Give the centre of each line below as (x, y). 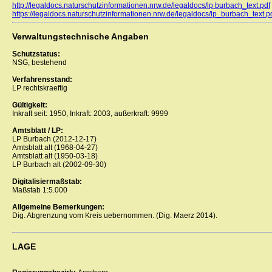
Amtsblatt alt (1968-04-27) (55, 148)
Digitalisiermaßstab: (47, 182)
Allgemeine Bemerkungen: (58, 207)
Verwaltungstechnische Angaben (80, 37)
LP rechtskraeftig (40, 88)
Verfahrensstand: (42, 80)
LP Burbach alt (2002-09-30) (59, 165)
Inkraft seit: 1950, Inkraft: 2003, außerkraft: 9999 (90, 114)
